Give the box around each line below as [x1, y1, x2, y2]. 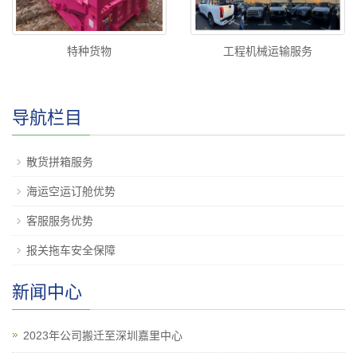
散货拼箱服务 [26, 155, 93, 169]
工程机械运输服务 [223, 45, 312, 58]
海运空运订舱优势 [26, 185, 116, 198]
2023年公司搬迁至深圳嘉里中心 [23, 329, 182, 343]
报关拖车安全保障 [26, 244, 116, 257]
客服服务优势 [26, 214, 93, 228]
